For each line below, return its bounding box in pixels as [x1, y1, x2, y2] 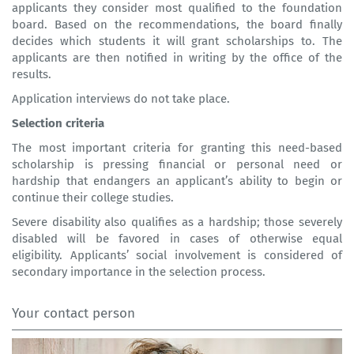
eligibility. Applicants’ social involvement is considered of [12, 248, 342, 263]
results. [12, 67, 51, 82]
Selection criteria [12, 116, 104, 131]
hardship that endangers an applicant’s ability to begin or [12, 174, 342, 189]
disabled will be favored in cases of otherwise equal [12, 232, 342, 247]
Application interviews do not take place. [12, 92, 230, 107]
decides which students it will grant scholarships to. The [12, 34, 342, 49]
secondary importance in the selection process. [12, 265, 265, 280]
